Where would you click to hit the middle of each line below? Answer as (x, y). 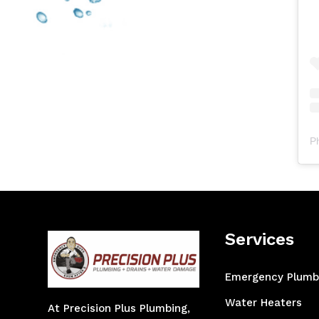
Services (260, 239)
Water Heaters (264, 302)
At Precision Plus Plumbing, (119, 309)
